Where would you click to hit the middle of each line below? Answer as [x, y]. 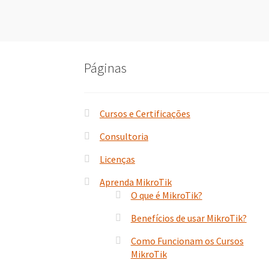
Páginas [106, 68]
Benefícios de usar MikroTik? [189, 218]
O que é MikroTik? [166, 195]
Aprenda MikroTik [135, 182]
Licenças [117, 159]
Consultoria [124, 136]
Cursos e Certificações [145, 113]
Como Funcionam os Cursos [187, 240]
